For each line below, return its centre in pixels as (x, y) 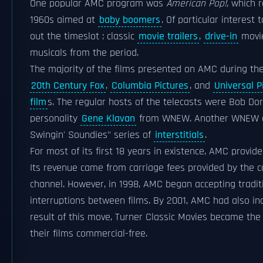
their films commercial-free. (89, 234)
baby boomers (130, 20)
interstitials (179, 135)
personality (55, 119)
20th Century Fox (68, 86)
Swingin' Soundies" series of (92, 135)
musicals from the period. (84, 53)
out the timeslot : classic (84, 36)
